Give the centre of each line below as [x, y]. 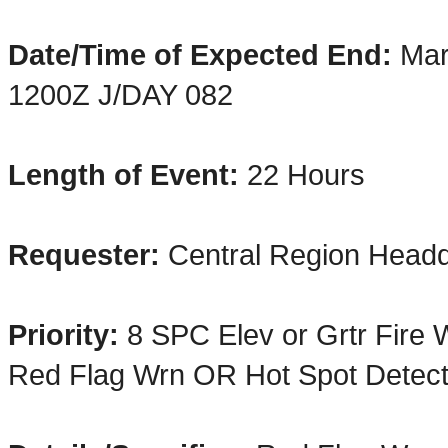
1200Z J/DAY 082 [120, 94]
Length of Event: [123, 174]
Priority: [67, 334]
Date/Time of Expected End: [200, 54]
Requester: [84, 254]
